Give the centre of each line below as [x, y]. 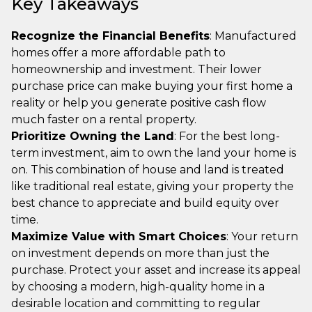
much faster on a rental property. [104, 119]
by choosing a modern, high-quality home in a [138, 286]
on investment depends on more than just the [140, 253]
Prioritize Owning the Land [93, 136]
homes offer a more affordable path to [118, 52]
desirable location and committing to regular [136, 303]
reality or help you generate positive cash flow [139, 102]
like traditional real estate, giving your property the [153, 186]
